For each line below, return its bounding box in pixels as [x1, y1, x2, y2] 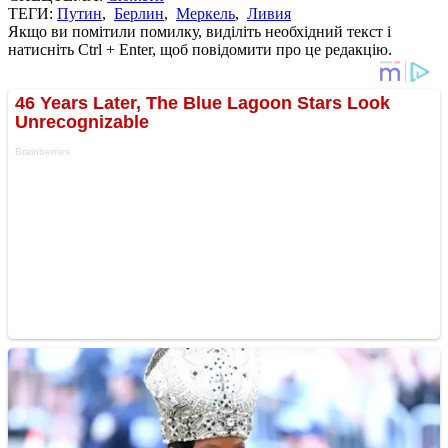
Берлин [114, 4, 164, 22]
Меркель [176, 4, 235, 22]
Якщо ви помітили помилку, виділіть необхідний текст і [8, 22, 391, 40]
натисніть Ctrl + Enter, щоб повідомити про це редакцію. [8, 40, 392, 58]
